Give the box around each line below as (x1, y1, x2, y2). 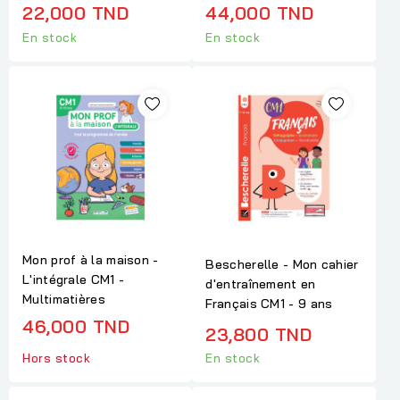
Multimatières (22, 291, 105, 308)
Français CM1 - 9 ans (205, 295, 333, 312)
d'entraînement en (205, 275, 316, 292)
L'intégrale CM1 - (22, 271, 125, 288)
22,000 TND (22, 2, 129, 25)
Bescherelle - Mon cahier (205, 255, 359, 272)
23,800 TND (205, 322, 312, 346)
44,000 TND (205, 2, 314, 25)
